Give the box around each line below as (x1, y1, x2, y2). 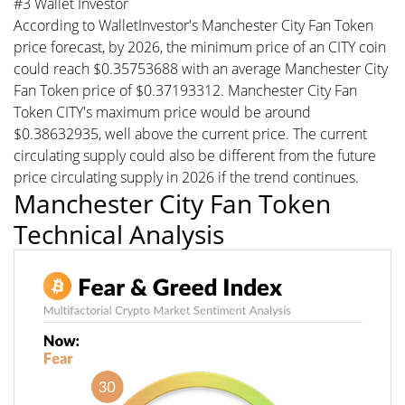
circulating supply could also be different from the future (14, 146, 376, 165)
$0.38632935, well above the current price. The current (14, 124, 367, 144)
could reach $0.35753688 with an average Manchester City (14, 59, 388, 79)
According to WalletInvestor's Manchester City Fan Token (14, 15, 373, 35)
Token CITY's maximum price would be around (14, 102, 311, 122)
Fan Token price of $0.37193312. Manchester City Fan (14, 80, 357, 100)
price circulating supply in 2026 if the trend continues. (14, 167, 359, 187)
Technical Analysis (14, 217, 224, 251)
